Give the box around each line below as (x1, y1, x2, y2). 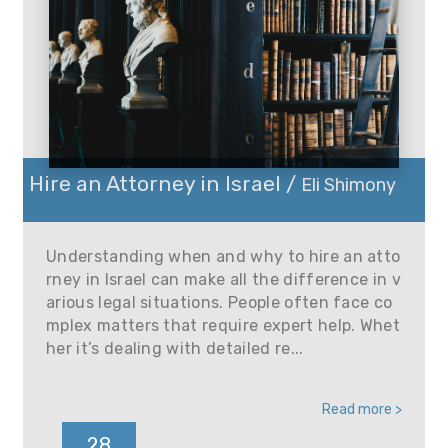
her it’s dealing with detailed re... (46, 339, 304, 358)
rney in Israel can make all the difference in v (46, 270, 402, 289)
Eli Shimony (301, 173, 396, 196)
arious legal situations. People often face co (46, 293, 393, 312)
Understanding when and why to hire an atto (46, 247, 401, 266)
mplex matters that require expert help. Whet (46, 316, 401, 335)
